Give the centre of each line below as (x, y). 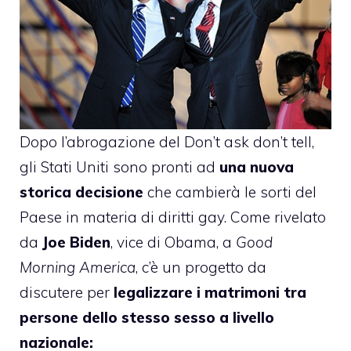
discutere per (65, 293)
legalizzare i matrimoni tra (208, 293)
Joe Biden (76, 242)
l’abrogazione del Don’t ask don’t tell (186, 142)
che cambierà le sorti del (230, 192)
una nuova (257, 167)
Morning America (78, 268)
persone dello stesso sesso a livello (147, 318)
